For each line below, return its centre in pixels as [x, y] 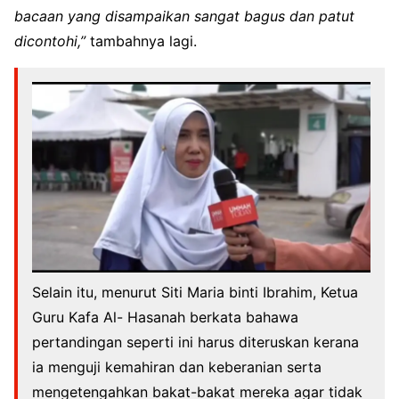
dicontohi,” [50, 41]
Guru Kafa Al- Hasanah [111, 317]
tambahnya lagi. [141, 41]
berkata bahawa [244, 317]
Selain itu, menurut [97, 292]
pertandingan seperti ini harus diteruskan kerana [195, 342]
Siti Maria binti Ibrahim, [241, 292]
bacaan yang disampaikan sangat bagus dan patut [184, 16]
